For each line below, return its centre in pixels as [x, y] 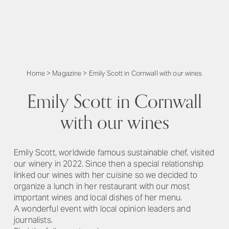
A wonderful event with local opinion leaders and [102, 209]
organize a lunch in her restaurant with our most [102, 186]
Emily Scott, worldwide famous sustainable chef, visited [114, 153]
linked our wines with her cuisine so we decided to [106, 175]
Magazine [67, 73]
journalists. [33, 220]
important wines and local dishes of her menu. [98, 198]
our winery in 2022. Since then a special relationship [109, 164]
